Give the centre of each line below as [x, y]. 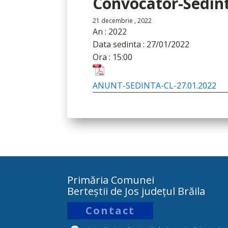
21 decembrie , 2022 [122, 21]
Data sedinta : [120, 44]
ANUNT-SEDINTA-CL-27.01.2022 [154, 85]
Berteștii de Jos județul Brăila [136, 191]
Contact [110, 210]
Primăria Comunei [111, 180]
